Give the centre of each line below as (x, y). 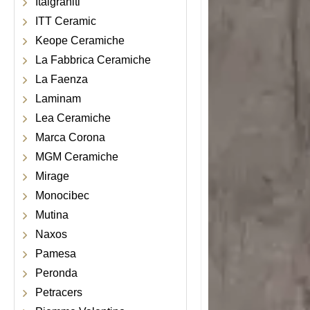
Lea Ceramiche (73, 118)
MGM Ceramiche (77, 157)
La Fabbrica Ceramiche (93, 60)
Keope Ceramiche (80, 40)
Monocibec (62, 195)
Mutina (52, 215)
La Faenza (62, 79)
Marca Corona (70, 137)
